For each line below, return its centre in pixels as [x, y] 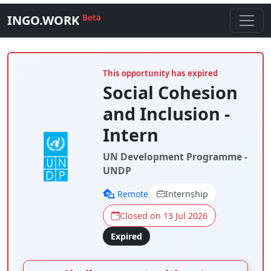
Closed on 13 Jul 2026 [163, 216]
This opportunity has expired [160, 73]
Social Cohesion [170, 92]
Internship [186, 194]
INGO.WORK [45, 20]
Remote [132, 194]
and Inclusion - [166, 113]
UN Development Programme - [175, 157]
